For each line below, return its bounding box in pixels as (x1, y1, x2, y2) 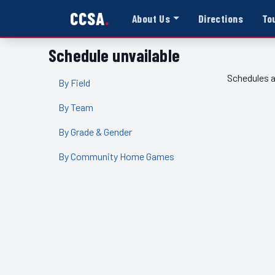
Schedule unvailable (48, 44, 180, 66)
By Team (58, 101, 94, 113)
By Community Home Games (58, 150, 175, 162)
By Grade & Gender (58, 125, 133, 137)
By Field (58, 76, 91, 88)
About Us (131, 11, 171, 25)
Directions (198, 11, 244, 25)
